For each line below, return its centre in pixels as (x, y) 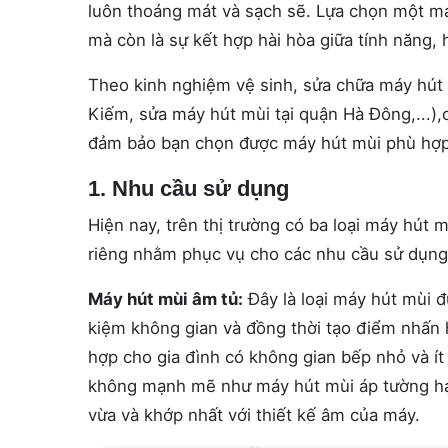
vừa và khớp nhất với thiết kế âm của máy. (254, 415)
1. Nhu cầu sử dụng (188, 188)
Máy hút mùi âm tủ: (165, 299)
